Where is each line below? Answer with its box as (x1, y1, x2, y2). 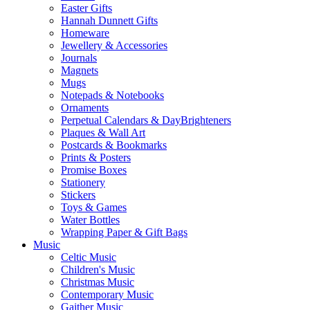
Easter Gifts (61, 2, 112, 15)
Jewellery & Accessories (61, 39, 167, 52)
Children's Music (61, 264, 135, 276)
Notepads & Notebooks (61, 89, 164, 102)
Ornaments (61, 102, 109, 114)
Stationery (61, 176, 105, 189)
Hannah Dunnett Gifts (61, 15, 158, 27)
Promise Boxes (61, 164, 127, 176)
